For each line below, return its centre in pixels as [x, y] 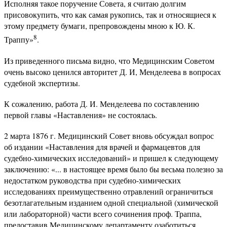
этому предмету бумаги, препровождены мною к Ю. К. [100, 26]
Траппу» [19, 40]
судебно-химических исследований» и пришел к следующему [111, 158]
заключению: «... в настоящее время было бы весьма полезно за [113, 169]
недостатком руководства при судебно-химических [92, 180]
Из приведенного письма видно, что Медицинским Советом [109, 60]
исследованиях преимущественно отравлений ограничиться [108, 191]
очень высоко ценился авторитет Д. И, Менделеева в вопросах [112, 71]
